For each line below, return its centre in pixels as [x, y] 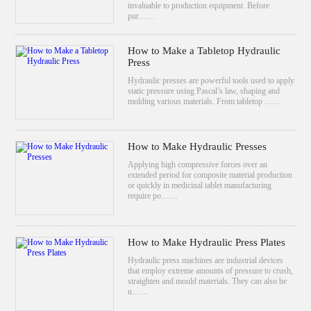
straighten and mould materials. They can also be [207, 281]
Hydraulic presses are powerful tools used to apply [211, 81]
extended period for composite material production [210, 175]
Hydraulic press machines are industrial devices [205, 260]
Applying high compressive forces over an [197, 165]
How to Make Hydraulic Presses [197, 147]
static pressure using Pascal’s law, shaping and [203, 91]
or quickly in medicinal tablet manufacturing [199, 186]
